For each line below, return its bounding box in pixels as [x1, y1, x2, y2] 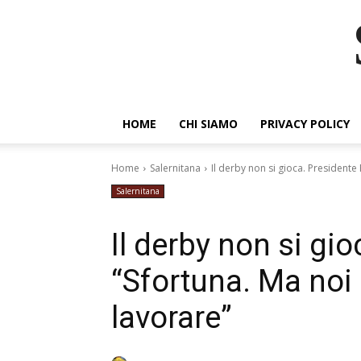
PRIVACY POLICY [260, 116, 350, 131]
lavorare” [111, 300, 232, 335]
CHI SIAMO [179, 116, 238, 131]
